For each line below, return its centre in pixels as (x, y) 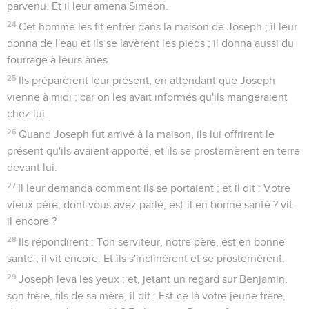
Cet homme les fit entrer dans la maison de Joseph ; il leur (158, 27)
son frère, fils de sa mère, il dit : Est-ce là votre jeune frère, (146, 296)
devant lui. (32, 167)
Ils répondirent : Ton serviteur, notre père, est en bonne (152, 242)
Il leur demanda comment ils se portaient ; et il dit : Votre (154, 188)
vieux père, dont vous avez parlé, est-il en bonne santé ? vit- (151, 205)
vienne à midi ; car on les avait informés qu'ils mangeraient (147, 97)
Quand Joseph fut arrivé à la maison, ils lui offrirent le (147, 134)
